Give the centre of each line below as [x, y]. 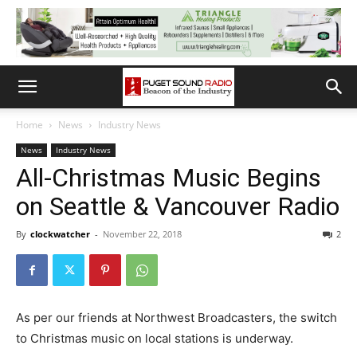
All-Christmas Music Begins [169, 178]
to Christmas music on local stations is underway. [155, 338]
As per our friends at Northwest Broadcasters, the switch [177, 318]
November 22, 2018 [142, 234]
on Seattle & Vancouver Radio [178, 206]
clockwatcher [60, 234]
